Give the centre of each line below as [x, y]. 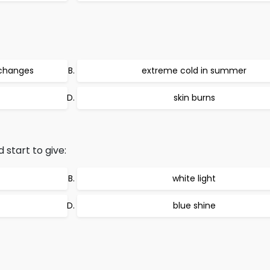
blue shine [194, 206]
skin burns [194, 98]
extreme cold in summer [194, 71]
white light [194, 178]
